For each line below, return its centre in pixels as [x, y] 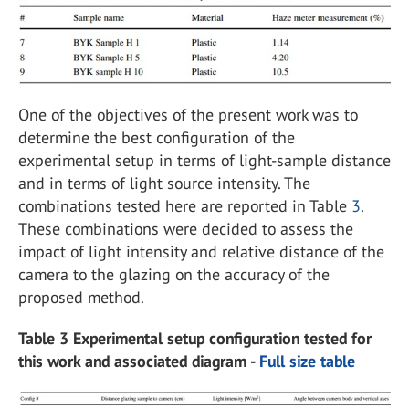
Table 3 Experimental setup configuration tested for [195, 339]
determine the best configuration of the [157, 138]
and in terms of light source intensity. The [164, 184]
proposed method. [81, 298]
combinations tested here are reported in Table [185, 206]
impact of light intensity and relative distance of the [201, 252]
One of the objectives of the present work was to [188, 115]
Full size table [307, 362]
